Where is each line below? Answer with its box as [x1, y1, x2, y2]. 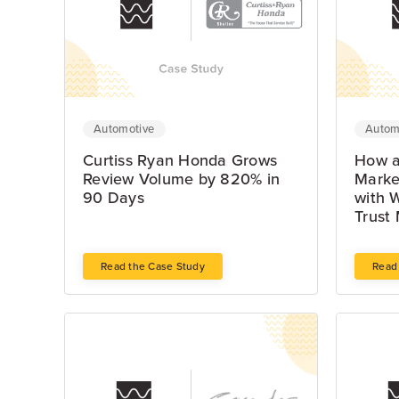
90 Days [83, 188, 144, 208]
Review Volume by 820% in [83, 169, 280, 190]
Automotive [94, 122, 155, 137]
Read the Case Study [101, 260, 205, 273]
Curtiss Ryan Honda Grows [83, 151, 277, 171]
